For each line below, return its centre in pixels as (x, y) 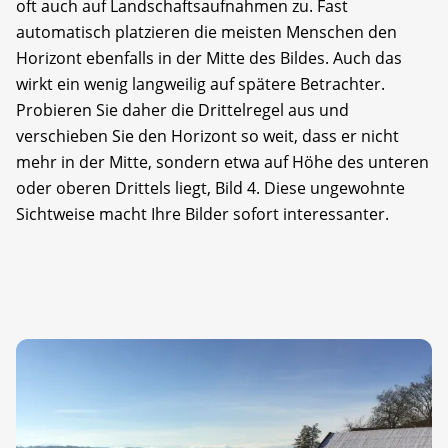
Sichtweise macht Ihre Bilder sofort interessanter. (202, 213)
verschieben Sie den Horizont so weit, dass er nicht (207, 135)
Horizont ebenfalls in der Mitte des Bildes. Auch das (209, 57)
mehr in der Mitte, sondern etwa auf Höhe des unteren (222, 161)
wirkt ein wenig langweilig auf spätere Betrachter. (200, 83)
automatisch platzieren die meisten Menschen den (206, 31)
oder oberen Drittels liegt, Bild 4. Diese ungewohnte (210, 187)
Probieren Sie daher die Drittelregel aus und (182, 109)
